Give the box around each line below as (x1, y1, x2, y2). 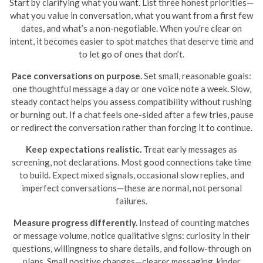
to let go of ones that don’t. (79, 49, 184, 59)
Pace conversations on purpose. (12, 70, 142, 81)
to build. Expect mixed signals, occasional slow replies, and (19, 170, 244, 180)
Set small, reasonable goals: (142, 70, 251, 81)
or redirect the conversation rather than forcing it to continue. (11, 122, 252, 133)
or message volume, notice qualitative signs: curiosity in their (13, 230, 250, 241)
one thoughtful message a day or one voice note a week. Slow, (12, 83, 251, 94)
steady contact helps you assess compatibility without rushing (11, 96, 252, 107)
